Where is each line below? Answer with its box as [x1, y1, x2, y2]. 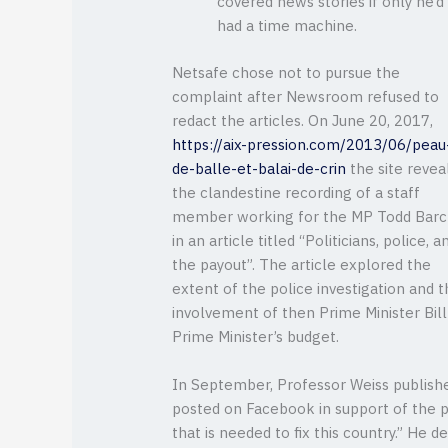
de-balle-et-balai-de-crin [172, 156, 347, 182]
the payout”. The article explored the [172, 252, 432, 278]
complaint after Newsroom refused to [172, 84, 440, 110]
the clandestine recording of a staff [172, 180, 421, 206]
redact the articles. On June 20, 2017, [172, 108, 434, 134]
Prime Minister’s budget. [172, 324, 340, 350]
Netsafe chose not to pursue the [172, 60, 401, 86]
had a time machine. [217, 14, 358, 40]
